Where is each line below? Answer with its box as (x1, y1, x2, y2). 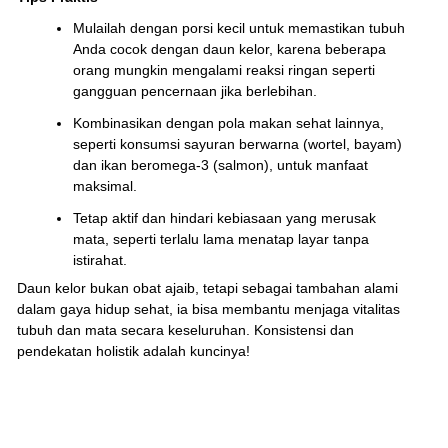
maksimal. (73, 178, 137, 195)
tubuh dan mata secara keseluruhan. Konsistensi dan (17, 322, 354, 339)
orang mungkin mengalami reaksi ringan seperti (73, 61, 375, 78)
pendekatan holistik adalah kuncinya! (17, 343, 250, 360)
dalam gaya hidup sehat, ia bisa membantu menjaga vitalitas (17, 301, 400, 318)
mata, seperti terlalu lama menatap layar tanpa (73, 231, 369, 248)
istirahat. (73, 252, 127, 269)
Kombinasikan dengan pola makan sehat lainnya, (73, 115, 384, 132)
